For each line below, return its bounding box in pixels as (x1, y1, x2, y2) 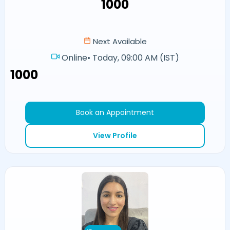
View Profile (93, 130, 137, 141)
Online (61, 52, 87, 64)
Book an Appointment (76, 107, 154, 118)
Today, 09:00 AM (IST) (92, 52, 179, 64)
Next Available (90, 35, 147, 47)
